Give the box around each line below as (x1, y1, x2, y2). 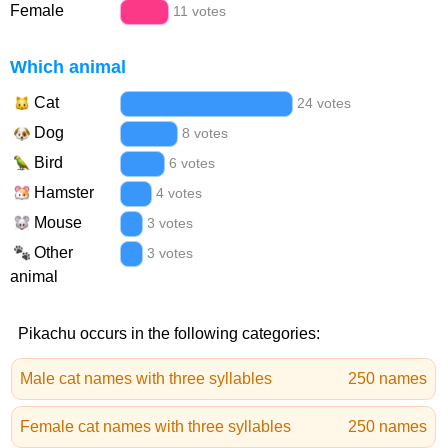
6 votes (168, 155, 215, 171)
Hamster (34, 184, 94, 201)
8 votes (181, 125, 228, 141)
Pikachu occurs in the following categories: (18, 325, 320, 342)
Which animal (10, 57, 126, 77)
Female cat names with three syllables (20, 418, 291, 435)
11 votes (173, 3, 227, 19)
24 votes (297, 95, 352, 111)
